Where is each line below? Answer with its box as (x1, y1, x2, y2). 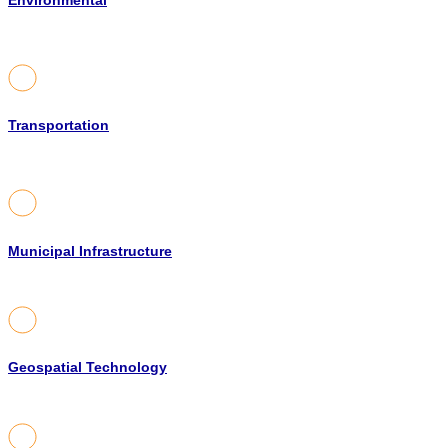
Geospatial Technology (8, 360, 167, 376)
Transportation (8, 118, 109, 134)
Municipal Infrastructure (8, 243, 172, 259)
